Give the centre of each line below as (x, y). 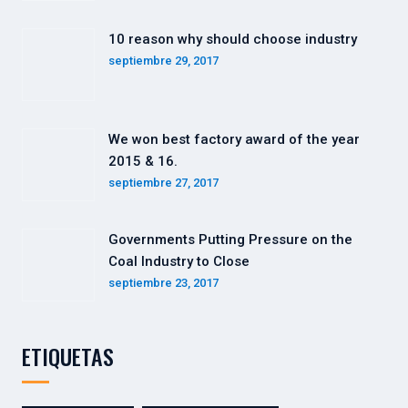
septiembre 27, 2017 (163, 183)
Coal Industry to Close (179, 262)
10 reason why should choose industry (233, 40)
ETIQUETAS (68, 357)
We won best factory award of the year (234, 140)
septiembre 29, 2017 (163, 61)
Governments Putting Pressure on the (230, 240)
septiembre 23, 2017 (163, 283)
